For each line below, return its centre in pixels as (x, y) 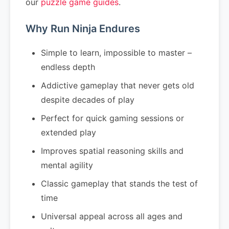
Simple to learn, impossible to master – (116, 53)
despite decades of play (88, 100)
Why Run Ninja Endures (83, 29)
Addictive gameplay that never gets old (118, 85)
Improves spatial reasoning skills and (112, 151)
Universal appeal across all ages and (112, 216)
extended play (68, 132)
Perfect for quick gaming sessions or (112, 118)
